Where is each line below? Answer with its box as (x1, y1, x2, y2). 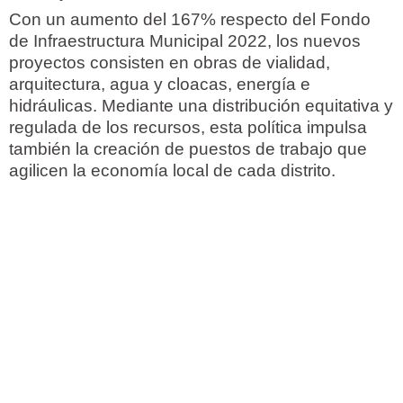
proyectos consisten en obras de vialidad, (9, 52, 330, 72)
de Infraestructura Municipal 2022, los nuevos (9, 31, 361, 50)
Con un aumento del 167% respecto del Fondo (9, 9, 371, 29)
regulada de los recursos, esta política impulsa (9, 117, 367, 137)
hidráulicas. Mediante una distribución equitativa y (9, 95, 393, 115)
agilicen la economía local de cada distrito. (9, 160, 336, 180)
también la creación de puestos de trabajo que (9, 139, 367, 158)
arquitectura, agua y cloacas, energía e (9, 74, 310, 94)
